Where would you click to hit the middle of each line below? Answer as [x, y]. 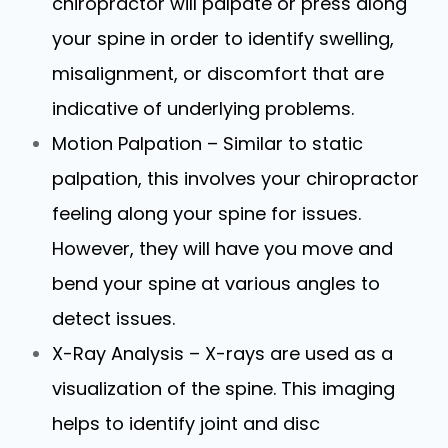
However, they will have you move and [223, 248]
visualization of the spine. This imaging [224, 388]
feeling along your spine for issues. [207, 213]
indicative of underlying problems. [203, 108]
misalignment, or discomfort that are [218, 73]
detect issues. [114, 318]
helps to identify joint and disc [186, 423]
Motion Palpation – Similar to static [208, 143]
